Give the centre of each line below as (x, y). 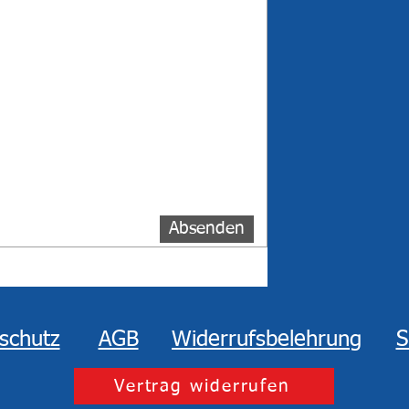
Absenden (207, 229)
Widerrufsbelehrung (267, 340)
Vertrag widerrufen (202, 386)
